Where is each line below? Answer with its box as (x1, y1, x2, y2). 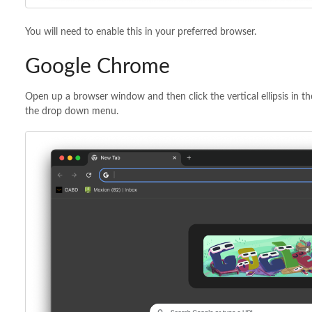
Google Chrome (24, 56, 170, 77)
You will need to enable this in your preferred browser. (24, 26, 256, 37)
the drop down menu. (24, 107, 118, 117)
